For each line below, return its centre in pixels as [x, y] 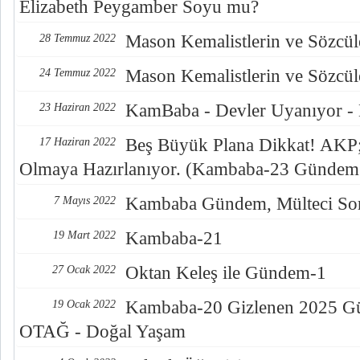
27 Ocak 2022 [84, 270]
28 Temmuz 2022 [78, 38]
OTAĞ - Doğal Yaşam [102, 331]
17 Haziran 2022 [78, 142]
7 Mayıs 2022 [85, 200]
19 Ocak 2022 [84, 304]
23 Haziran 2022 [78, 107]
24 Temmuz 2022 [78, 73]
